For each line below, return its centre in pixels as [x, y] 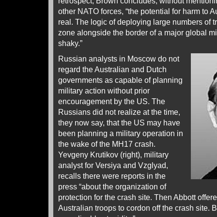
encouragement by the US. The [112, 101]
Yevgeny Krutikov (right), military [113, 155]
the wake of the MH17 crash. [107, 144]
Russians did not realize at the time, [119, 112]
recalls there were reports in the [112, 176]
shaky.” [70, 43]
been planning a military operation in [121, 133]
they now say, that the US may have [119, 123]
